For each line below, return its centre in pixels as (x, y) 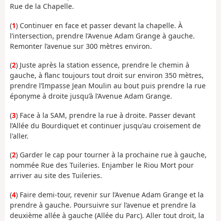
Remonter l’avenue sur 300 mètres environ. (81, 46)
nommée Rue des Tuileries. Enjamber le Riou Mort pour (102, 165)
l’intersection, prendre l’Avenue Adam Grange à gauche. (102, 36)
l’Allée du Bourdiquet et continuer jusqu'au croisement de (105, 125)
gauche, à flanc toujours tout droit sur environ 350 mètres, (107, 75)
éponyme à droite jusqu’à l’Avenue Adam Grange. (91, 96)
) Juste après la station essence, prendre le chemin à (103, 65)
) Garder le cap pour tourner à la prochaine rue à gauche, (111, 155)
